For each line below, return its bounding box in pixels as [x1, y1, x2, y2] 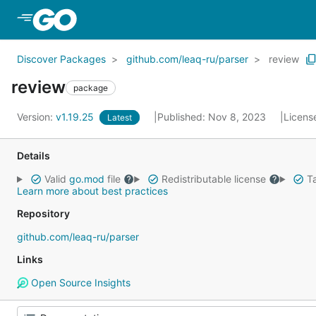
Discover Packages [17, 53, 106, 65]
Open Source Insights [28, 276, 130, 288]
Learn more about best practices [17, 185, 168, 197]
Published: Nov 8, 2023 [157, 111, 269, 123]
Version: [17, 111, 56, 123]
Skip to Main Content [79, 12, 193, 26]
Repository [17, 207, 70, 219]
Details [17, 150, 50, 162]
